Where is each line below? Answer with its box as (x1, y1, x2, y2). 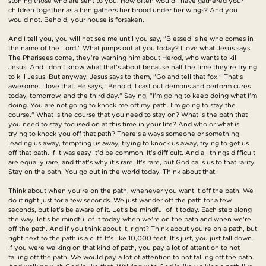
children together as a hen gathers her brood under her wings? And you (8, 6, 237, 15)
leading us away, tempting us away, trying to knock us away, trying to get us (8, 139, 249, 148)
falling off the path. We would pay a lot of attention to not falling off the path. (8, 253, 254, 262)
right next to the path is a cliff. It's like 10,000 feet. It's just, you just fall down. (8, 234, 254, 243)
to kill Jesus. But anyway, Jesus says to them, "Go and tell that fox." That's (8, 72, 243, 81)
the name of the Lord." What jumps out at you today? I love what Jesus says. (8, 44, 252, 53)
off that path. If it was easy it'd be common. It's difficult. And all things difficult (8, 148, 255, 157)
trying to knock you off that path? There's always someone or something (8, 129, 239, 138)
